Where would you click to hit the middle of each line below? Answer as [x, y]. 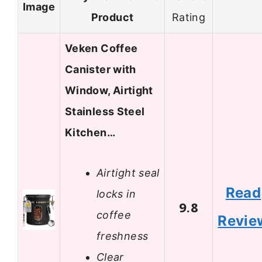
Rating [189, 18]
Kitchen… [90, 133]
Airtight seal [128, 173]
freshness [123, 236]
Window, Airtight [109, 91]
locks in [116, 194]
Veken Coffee [101, 49]
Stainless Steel [105, 112]
